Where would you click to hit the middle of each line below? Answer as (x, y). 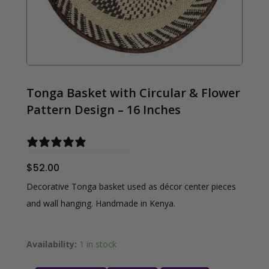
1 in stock (98, 244)
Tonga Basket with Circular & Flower (133, 92)
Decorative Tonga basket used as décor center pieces (131, 187)
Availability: (52, 244)
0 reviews (110, 141)
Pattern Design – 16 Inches (104, 109)
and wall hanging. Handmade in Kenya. (101, 204)
